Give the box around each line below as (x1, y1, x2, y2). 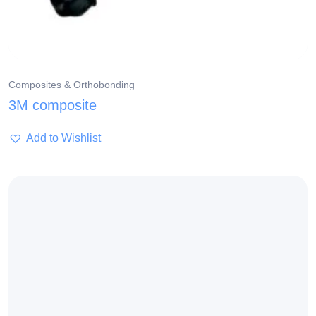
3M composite (8, 97, 97, 114)
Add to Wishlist (26, 132, 101, 145)
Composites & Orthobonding (8, 79, 135, 91)
